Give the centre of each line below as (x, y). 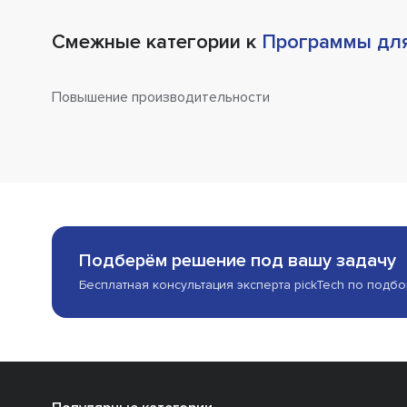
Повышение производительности (161, 98)
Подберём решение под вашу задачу (238, 261)
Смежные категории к (157, 43)
